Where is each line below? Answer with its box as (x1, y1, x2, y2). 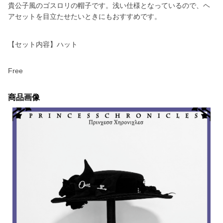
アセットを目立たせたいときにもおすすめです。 (8, 12, 161, 20)
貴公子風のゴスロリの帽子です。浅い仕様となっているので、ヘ (8, 1, 210, 9)
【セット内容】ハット (8, 40, 78, 48)
